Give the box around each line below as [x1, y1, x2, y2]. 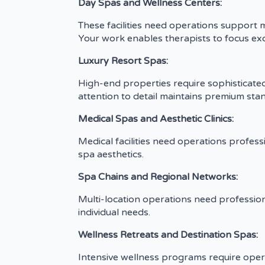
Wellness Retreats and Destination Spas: [78, 229, 258, 241]
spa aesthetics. [78, 148, 144, 161]
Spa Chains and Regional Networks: [78, 171, 238, 183]
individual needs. [78, 206, 150, 219]
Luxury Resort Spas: [78, 55, 168, 67]
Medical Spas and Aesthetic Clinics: [78, 113, 234, 125]
